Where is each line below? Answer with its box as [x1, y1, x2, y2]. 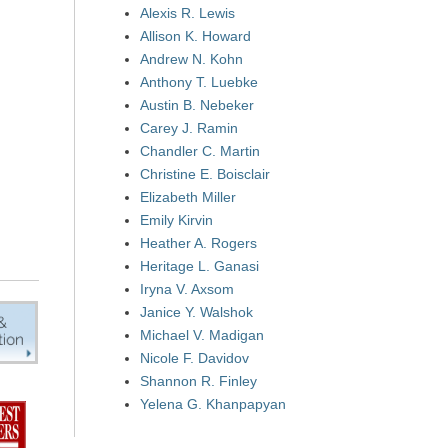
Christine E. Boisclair [140, 166, 270, 182]
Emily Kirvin [140, 212, 213, 228]
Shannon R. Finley [140, 373, 257, 389]
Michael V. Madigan [140, 327, 264, 343]
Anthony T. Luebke [140, 74, 258, 90]
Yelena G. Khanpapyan [140, 396, 286, 412]
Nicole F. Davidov [140, 350, 249, 366]
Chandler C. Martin [140, 143, 260, 159]
